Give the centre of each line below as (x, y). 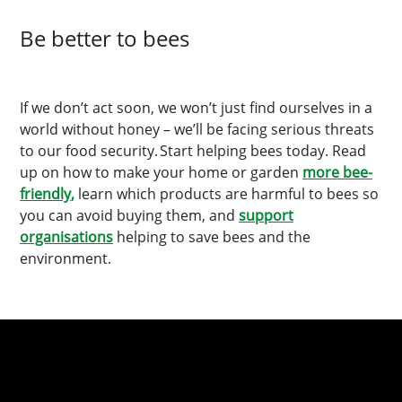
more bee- (337, 172)
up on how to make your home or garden (161, 172)
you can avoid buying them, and (129, 215)
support (266, 215)
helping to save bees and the (214, 237)
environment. (66, 258)
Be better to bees (107, 38)
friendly (45, 194)
